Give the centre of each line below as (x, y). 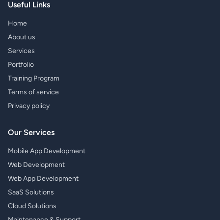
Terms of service (33, 92)
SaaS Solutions (31, 192)
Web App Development (43, 179)
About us (22, 37)
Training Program (34, 78)
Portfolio (21, 65)
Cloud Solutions (32, 206)
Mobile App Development (47, 151)
